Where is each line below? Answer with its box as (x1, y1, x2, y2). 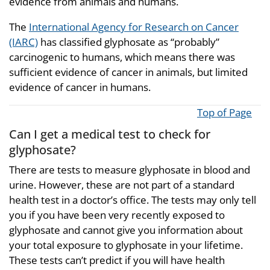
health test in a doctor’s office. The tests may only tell (9, 193, 256, 207)
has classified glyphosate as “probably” (38, 34, 219, 49)
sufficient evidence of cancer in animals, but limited (9, 64, 248, 79)
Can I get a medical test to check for (9, 125, 210, 142)
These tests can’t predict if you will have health (9, 253, 225, 268)
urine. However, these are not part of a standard (9, 178, 234, 192)
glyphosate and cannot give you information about (9, 223, 243, 237)
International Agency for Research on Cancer (29, 19, 239, 34)
